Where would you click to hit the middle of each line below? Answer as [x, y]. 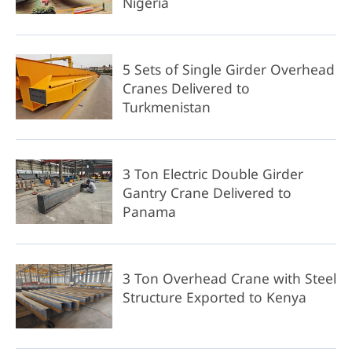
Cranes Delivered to [186, 88]
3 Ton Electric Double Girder [213, 173]
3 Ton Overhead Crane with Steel [229, 278]
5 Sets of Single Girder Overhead [228, 69]
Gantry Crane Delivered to [207, 192]
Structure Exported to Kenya [214, 297]
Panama [149, 211]
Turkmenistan [166, 106]
